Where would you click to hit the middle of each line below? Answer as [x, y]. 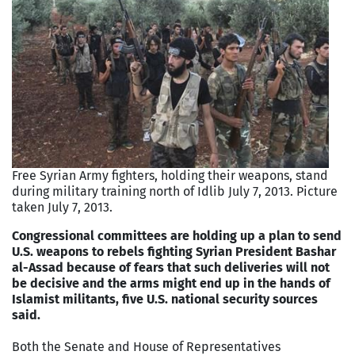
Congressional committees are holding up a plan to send [177, 235]
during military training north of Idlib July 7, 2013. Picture [175, 191]
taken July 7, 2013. [62, 207]
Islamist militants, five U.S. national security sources [165, 299]
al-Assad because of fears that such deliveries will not [171, 267]
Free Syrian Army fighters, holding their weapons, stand [170, 175]
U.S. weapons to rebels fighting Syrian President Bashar [174, 251]
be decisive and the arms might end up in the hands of [171, 283]
